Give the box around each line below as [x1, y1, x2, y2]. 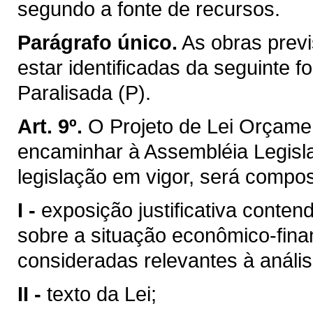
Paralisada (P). [17, 80, 151, 104]
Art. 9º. [17, 114, 82, 138]
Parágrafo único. [17, 30, 177, 54]
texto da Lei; [47, 282, 156, 305]
